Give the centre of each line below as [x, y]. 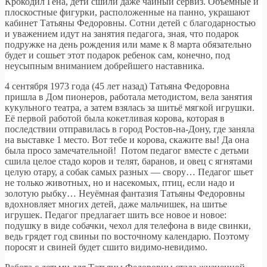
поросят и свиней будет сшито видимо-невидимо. [106, 247]
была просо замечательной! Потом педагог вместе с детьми [127, 150]
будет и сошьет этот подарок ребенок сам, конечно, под [117, 55]
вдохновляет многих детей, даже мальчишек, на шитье [116, 204]
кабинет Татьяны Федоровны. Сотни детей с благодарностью [130, 23]
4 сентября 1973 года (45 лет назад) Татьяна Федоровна [117, 86]
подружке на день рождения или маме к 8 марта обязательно [128, 44]
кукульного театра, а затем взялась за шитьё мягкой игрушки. [130, 107]
